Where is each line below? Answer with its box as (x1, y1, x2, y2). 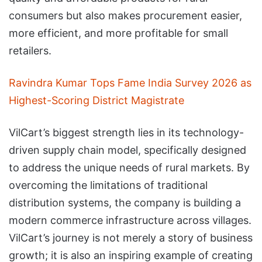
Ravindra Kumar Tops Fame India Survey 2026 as (9, 76, 251, 89)
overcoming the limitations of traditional (9, 178, 208, 191)
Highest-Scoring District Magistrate (9, 94, 184, 106)
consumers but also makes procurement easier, (9, 9, 242, 22)
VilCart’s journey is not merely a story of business (9, 231, 253, 244)
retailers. (9, 44, 51, 57)
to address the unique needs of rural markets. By (9, 161, 250, 174)
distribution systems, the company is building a (9, 196, 241, 209)
